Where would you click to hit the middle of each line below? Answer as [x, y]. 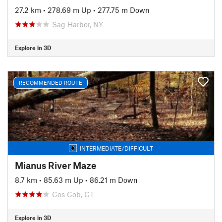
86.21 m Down [114, 180]
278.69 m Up [69, 10]
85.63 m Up [63, 180]
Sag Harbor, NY [78, 24]
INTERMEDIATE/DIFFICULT [116, 148]
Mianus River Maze [56, 165]
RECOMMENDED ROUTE [51, 83]
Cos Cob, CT [73, 194]
